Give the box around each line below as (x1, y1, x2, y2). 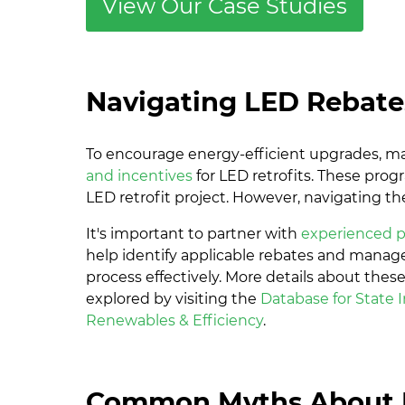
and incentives (86, 166, 193, 184)
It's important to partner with (86, 224, 302, 242)
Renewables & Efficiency (86, 311, 264, 329)
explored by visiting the (86, 289, 261, 307)
